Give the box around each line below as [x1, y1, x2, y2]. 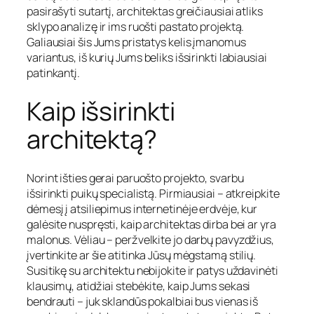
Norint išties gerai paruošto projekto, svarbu [27, 170, 244, 186]
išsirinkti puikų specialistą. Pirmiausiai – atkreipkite [27, 186, 280, 202]
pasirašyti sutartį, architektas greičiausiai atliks [27, 4, 263, 20]
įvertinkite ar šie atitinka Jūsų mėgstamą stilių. [27, 247, 257, 264]
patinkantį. [27, 65, 80, 81]
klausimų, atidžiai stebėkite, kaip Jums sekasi [27, 278, 251, 294]
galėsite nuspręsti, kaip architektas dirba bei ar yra [27, 217, 276, 233]
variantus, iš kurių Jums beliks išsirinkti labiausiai [27, 50, 267, 66]
